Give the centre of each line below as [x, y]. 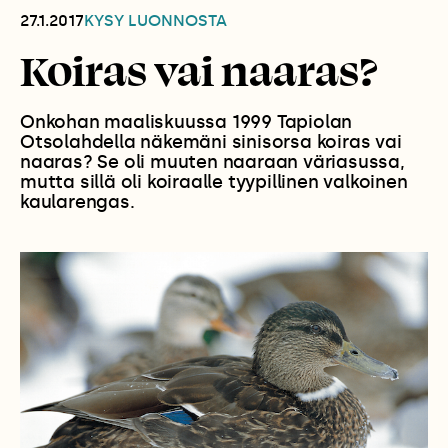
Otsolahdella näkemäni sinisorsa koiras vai [211, 142]
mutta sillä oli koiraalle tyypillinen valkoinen [214, 182]
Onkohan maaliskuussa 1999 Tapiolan [186, 122]
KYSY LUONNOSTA [155, 21]
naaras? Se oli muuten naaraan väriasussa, [212, 162]
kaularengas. [77, 202]
